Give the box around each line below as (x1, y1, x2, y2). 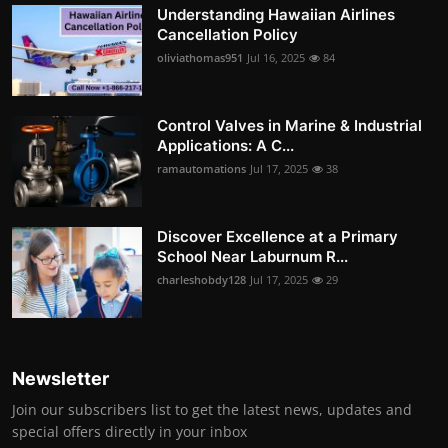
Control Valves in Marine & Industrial (157, 115, 422, 135)
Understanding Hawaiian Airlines (157, 4, 395, 24)
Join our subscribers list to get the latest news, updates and (12, 399, 412, 419)
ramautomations (157, 160, 246, 176)
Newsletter (12, 367, 109, 389)
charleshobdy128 (157, 271, 246, 287)
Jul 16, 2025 (247, 49, 305, 65)
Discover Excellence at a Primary (157, 226, 398, 246)
